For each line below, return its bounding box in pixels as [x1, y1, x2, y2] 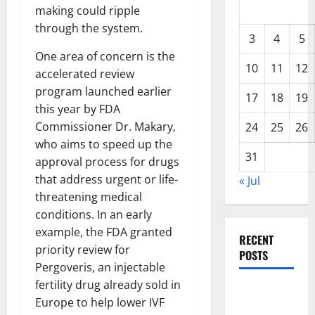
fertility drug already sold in [35, 277, 181, 292]
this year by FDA [35, 101, 120, 117]
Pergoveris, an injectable [35, 259, 165, 275]
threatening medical [35, 189, 142, 205]
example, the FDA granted [35, 224, 172, 240]
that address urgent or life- [35, 172, 178, 187]
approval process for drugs [35, 154, 179, 169]
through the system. [35, 20, 143, 36]
